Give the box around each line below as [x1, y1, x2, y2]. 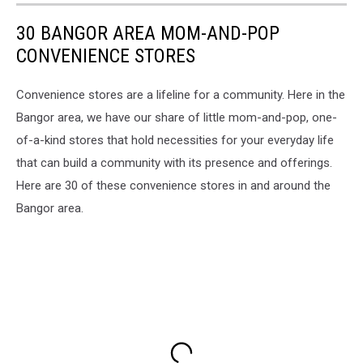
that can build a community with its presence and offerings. [16, 156, 332, 171]
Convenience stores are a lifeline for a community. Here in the [16, 88, 345, 103]
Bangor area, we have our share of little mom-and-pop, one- [16, 110, 337, 126]
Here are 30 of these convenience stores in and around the [16, 178, 331, 194]
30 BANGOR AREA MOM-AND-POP [16, 22, 280, 45]
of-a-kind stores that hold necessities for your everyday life [16, 133, 334, 148]
